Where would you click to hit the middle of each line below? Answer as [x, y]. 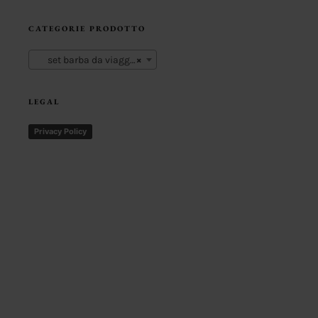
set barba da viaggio [82, 60]
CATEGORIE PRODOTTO [87, 29]
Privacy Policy [60, 131]
